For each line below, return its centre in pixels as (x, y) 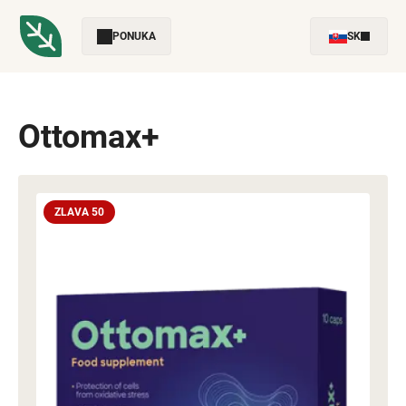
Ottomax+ (89, 137)
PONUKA (134, 36)
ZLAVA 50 (79, 212)
